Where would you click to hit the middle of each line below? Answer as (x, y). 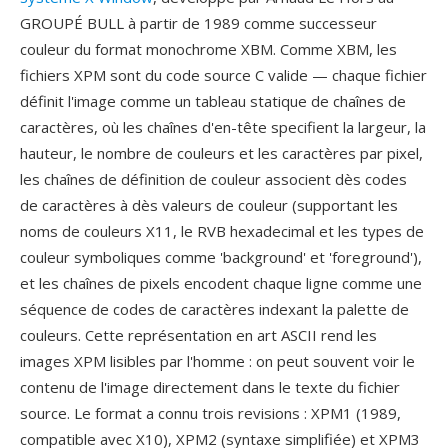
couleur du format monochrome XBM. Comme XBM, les (208, 49)
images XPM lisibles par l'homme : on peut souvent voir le (217, 361)
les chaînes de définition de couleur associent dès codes (213, 179)
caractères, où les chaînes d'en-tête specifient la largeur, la (223, 127)
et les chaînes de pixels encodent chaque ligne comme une (221, 283)
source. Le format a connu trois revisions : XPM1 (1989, (210, 413)
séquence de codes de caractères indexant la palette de (214, 309)
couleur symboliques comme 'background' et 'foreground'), (221, 257)
